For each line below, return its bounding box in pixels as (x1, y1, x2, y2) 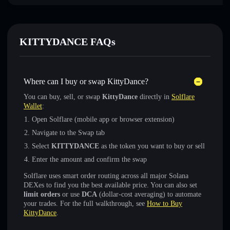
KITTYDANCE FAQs (20, 36, 116, 47)
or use (60, 190, 82, 198)
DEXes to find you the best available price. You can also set (24, 181, 197, 189)
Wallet (24, 102, 42, 110)
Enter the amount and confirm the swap (32, 156, 147, 163)
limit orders (24, 190, 60, 198)
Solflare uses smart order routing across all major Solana (24, 172, 188, 180)
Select (32, 142, 51, 150)
